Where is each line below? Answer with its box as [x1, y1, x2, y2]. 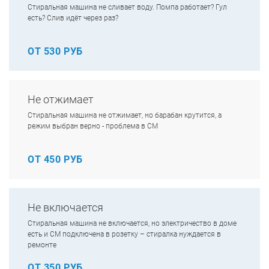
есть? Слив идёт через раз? [28, 14, 118, 22]
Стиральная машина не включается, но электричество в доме [28, 219, 237, 228]
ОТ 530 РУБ [28, 46, 83, 57]
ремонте [28, 241, 56, 249]
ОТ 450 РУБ [28, 154, 83, 165]
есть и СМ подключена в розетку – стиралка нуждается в [28, 230, 221, 238]
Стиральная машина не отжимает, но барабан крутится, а [28, 111, 222, 119]
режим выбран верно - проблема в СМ [28, 122, 158, 130]
